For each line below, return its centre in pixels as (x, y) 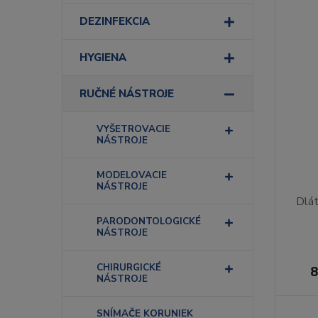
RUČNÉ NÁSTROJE (127, 94)
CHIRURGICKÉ (129, 267)
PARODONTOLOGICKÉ (149, 221)
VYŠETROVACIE (133, 129)
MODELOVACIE (132, 175)
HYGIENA (103, 57)
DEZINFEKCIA (115, 21)
